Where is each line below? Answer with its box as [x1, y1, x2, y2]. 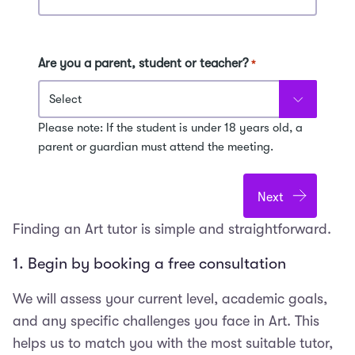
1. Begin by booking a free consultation [13, 254, 286, 273]
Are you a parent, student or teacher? [38, 55, 249, 71]
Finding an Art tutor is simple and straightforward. [13, 220, 331, 237]
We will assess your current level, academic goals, [13, 290, 327, 307]
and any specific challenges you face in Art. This [13, 312, 319, 329]
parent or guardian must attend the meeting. [38, 139, 273, 154]
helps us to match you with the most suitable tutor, [13, 334, 333, 351]
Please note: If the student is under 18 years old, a [38, 120, 303, 135]
